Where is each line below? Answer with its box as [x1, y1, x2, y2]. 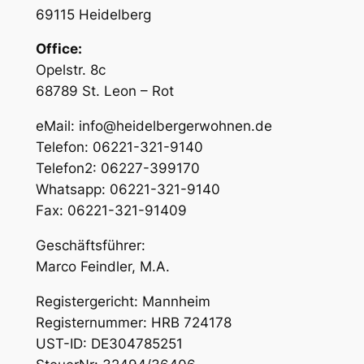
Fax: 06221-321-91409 [35, 202, 187, 219]
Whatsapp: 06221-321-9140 [35, 181, 220, 198]
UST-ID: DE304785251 [35, 335, 183, 352]
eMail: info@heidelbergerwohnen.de [35, 118, 272, 135]
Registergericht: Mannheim [35, 292, 210, 310]
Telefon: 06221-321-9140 [35, 139, 203, 156]
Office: [35, 41, 82, 58]
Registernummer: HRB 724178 [35, 314, 232, 331]
